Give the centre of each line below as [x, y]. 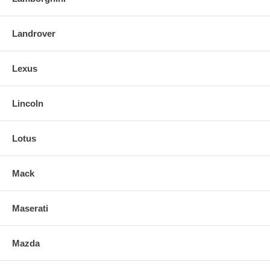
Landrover [34, 33]
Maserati [30, 208]
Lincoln [28, 103]
